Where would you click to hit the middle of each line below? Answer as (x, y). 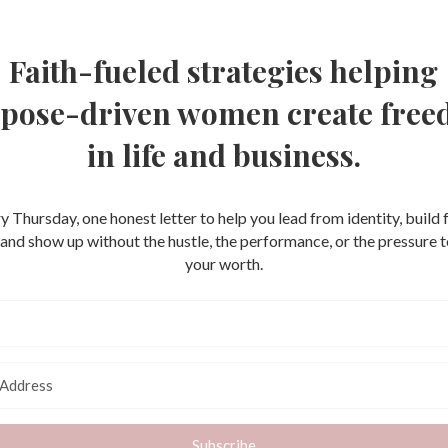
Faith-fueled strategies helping (224, 71)
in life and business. (223, 155)
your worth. (223, 264)
